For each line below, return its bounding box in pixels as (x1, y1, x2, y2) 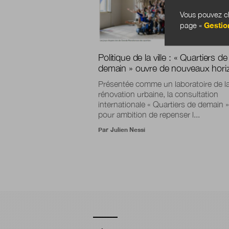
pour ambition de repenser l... (98, 109, 200, 119)
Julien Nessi (110, 125, 145, 133)
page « (180, 20, 204, 30)
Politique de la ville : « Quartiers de (98, 52, 227, 63)
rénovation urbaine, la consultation (98, 89, 218, 99)
